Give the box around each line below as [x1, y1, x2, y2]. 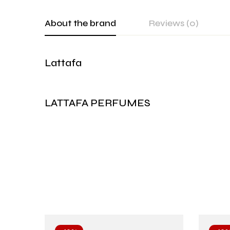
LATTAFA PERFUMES [45, 97, 150, 109]
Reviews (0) [149, 17, 199, 29]
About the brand [45, 17, 116, 29]
